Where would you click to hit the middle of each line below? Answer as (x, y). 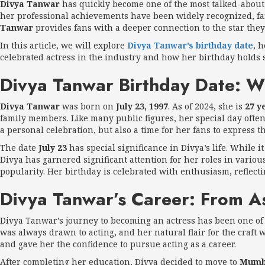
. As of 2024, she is (206, 106)
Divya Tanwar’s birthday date (190, 45)
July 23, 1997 (142, 106)
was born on (88, 106)
